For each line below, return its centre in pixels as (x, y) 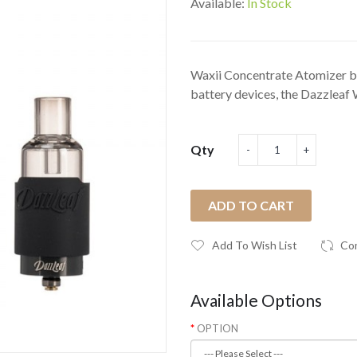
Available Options (256, 300)
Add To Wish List (255, 245)
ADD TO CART (251, 205)
